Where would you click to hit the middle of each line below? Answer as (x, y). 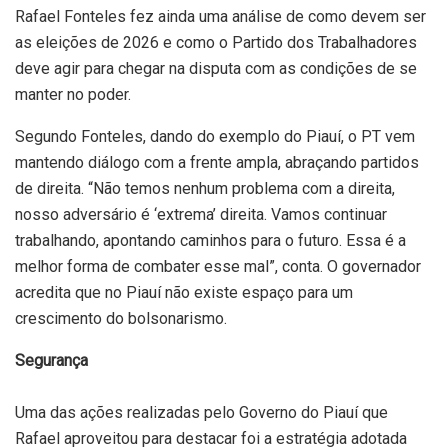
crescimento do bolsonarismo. (121, 319)
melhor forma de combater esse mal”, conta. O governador (218, 267)
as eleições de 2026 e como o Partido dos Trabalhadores (216, 43)
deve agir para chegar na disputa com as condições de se (216, 69)
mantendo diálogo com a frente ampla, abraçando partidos (217, 163)
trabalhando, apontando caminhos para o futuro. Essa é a (210, 241)
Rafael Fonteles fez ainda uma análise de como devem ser (220, 17)
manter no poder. (73, 95)
